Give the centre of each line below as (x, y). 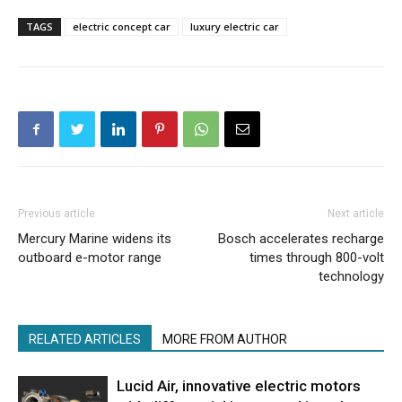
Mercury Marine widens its (95, 239)
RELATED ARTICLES (85, 339)
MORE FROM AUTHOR (225, 339)
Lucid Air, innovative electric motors (239, 386)
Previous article (57, 214)
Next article (356, 214)
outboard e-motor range (90, 258)
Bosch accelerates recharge (301, 239)
